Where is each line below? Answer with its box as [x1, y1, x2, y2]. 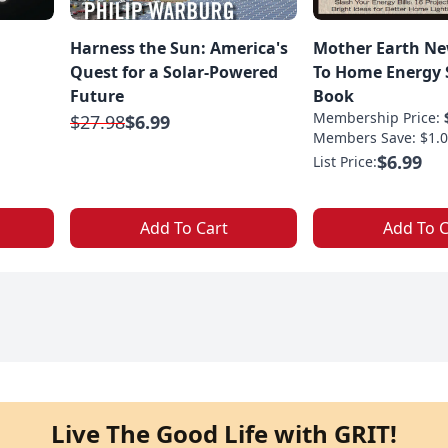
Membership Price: [313, 108, 444, 128]
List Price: [313, 152, 377, 172]
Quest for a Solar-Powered [70, 61, 278, 84]
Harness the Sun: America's [70, 37, 288, 60]
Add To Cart [139, 217, 228, 240]
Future [70, 85, 124, 108]
